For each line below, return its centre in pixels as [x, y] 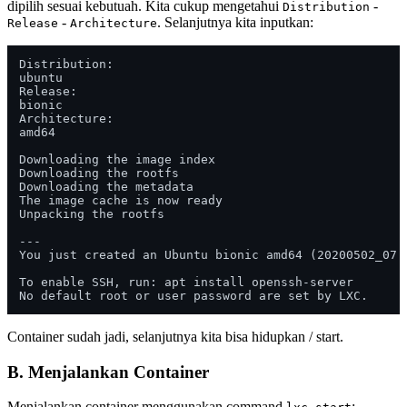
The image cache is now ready [121, 200]
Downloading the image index [117, 159]
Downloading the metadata [106, 186]
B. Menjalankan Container [108, 372]
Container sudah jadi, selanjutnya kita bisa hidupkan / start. [175, 336]
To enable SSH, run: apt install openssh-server [186, 282]
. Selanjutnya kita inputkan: [235, 22]
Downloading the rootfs [99, 173]
